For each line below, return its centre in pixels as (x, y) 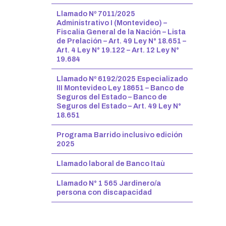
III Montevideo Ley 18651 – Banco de (120, 88)
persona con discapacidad (104, 192)
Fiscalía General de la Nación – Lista (121, 32)
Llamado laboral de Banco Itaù (111, 163)
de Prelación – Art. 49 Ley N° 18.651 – (121, 41)
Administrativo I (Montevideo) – (112, 23)
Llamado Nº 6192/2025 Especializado (122, 79)
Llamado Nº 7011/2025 (96, 14)
